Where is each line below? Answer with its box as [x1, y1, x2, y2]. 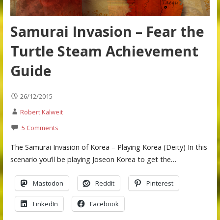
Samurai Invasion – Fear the [10, 21, 204, 41]
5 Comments [21, 123, 58, 133]
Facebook [89, 199, 119, 209]
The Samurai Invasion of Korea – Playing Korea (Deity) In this [10, 142, 207, 152]
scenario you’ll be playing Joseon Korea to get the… [10, 154, 176, 164]
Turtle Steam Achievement [10, 41, 198, 60]
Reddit [95, 179, 114, 188]
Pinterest [146, 179, 173, 188]
